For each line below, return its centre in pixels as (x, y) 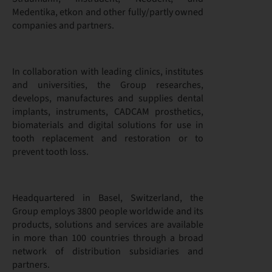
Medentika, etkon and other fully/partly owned (108, 12)
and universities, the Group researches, (108, 85)
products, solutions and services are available (108, 225)
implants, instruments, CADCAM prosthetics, (108, 112)
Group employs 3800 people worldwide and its (108, 211)
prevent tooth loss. (50, 152)
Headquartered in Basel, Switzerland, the (108, 198)
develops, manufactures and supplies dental (108, 98)
